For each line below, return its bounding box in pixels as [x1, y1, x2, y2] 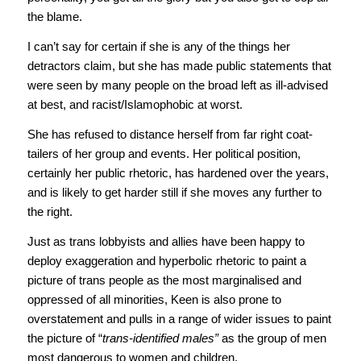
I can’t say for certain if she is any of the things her [27, 39, 290, 54]
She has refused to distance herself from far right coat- [27, 127, 313, 141]
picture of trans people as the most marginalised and [27, 272, 301, 287]
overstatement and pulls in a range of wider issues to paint [27, 311, 331, 326]
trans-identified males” [102, 330, 218, 345]
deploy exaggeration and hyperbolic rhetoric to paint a [27, 253, 306, 268]
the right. [27, 204, 73, 218]
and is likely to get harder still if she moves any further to [27, 185, 322, 199]
